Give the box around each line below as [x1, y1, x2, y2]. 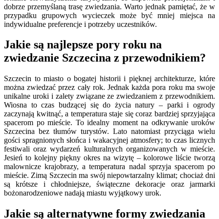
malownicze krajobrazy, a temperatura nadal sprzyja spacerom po [4, 162, 215, 171]
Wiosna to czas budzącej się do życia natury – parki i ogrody [4, 101, 215, 109]
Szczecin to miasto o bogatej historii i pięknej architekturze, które [4, 74, 215, 83]
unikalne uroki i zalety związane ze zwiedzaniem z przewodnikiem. [4, 92, 215, 101]
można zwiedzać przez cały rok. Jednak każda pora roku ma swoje [4, 83, 215, 92]
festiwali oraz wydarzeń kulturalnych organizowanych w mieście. [4, 145, 215, 153]
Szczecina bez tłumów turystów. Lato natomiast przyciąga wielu [4, 127, 215, 136]
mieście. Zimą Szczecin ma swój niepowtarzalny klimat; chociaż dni [4, 171, 215, 180]
